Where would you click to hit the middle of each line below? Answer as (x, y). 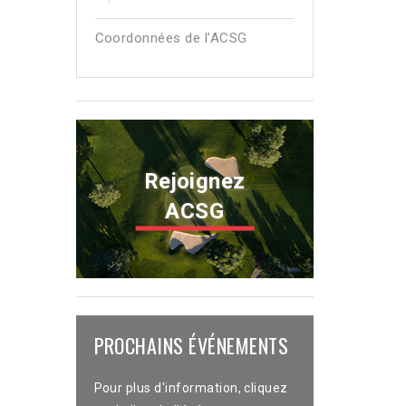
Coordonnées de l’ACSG (171, 38)
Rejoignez (194, 181)
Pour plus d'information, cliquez (191, 387)
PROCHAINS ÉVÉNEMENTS (191, 345)
